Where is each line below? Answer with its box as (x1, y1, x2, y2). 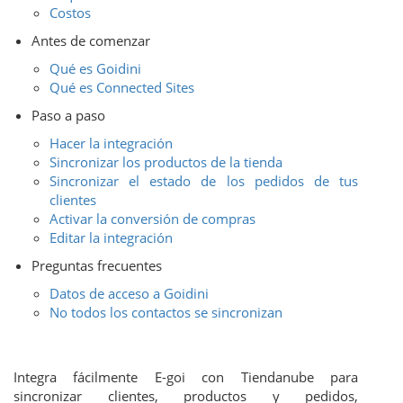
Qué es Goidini (49, 59, 141, 77)
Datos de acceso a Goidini (49, 284, 209, 302)
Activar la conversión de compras (49, 210, 255, 228)
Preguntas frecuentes (31, 256, 162, 274)
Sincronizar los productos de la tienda (49, 153, 282, 171)
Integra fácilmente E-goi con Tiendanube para (13, 368, 358, 386)
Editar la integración (49, 228, 173, 246)
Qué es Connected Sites (49, 78, 194, 96)
